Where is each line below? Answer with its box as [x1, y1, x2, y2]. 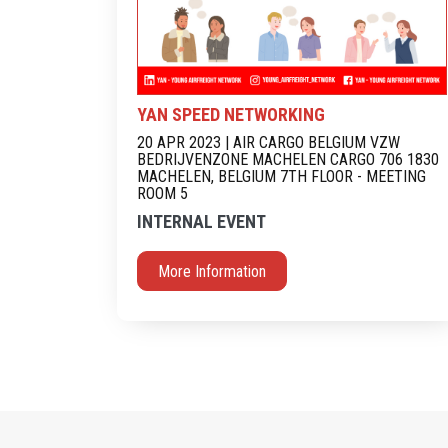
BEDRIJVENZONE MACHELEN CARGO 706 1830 [137, 149, 439, 169]
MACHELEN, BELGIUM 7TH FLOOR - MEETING [137, 166, 426, 186]
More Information [158, 261, 266, 281]
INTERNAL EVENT [137, 210, 266, 232]
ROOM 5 [137, 183, 188, 203]
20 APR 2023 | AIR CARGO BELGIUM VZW [137, 132, 400, 152]
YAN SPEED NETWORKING [137, 103, 325, 125]
